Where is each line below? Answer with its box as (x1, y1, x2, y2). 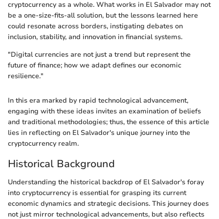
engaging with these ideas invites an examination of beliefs (8, 106, 201, 116)
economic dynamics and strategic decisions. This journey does (8, 199, 209, 209)
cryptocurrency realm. (8, 138, 79, 148)
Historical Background (8, 156, 115, 171)
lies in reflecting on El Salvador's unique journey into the (8, 128, 190, 137)
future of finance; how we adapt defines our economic (8, 60, 181, 70)
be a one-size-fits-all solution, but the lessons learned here (8, 10, 198, 20)
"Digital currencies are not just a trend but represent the (8, 49, 191, 59)
